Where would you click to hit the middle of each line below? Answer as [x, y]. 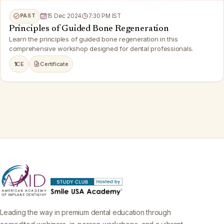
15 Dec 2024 [64, 16]
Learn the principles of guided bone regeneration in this [93, 39]
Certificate [54, 64]
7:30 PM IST [105, 16]
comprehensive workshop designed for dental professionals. [101, 48]
